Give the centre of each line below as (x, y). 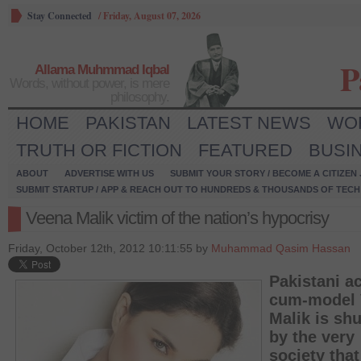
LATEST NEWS (249, 123)
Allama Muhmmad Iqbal (102, 70)
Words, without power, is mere (89, 83)
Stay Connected (60, 16)
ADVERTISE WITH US (109, 173)
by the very (312, 337)
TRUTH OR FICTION (99, 150)
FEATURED (245, 150)
